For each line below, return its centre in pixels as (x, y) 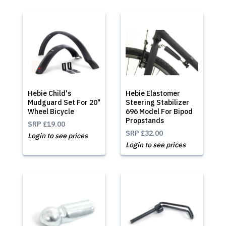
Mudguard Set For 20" (64, 102)
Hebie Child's (49, 93)
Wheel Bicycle (51, 111)
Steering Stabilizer (157, 102)
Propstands (145, 121)
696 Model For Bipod (159, 111)
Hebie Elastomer (153, 93)
